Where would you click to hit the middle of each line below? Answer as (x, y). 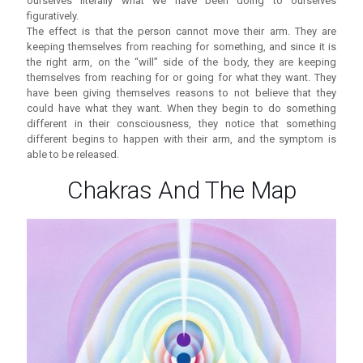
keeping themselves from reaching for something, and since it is (181, 47)
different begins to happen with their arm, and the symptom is (181, 139)
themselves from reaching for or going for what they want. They (181, 78)
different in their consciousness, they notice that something (181, 124)
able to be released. (73, 155)
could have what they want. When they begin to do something (181, 109)
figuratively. (53, 16)
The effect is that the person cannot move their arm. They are (181, 32)
